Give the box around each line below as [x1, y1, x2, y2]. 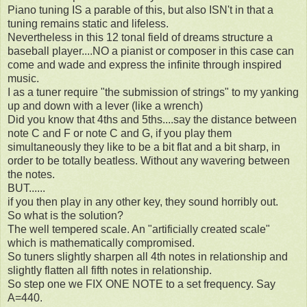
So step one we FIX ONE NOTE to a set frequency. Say [8, 278, 275, 291]
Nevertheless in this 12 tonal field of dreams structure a [8, 32, 273, 44]
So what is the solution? [8, 210, 123, 222]
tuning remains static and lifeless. [8, 18, 169, 30]
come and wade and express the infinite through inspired [8, 59, 282, 71]
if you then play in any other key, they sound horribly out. [8, 196, 278, 208]
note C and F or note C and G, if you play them [8, 127, 232, 140]
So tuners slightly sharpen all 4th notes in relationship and [8, 251, 288, 263]
